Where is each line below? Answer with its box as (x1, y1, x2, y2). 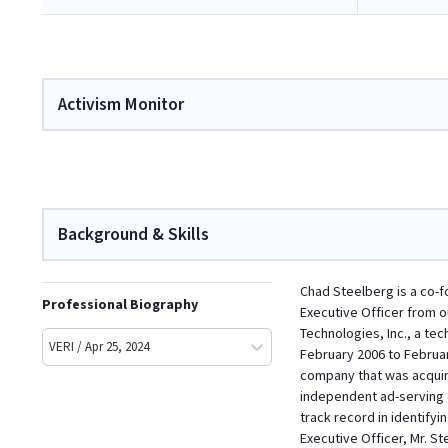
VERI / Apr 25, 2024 (49, 338, 149, 356)
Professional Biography (42, 296, 198, 314)
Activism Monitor (58, 93, 184, 116)
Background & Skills (58, 223, 209, 246)
